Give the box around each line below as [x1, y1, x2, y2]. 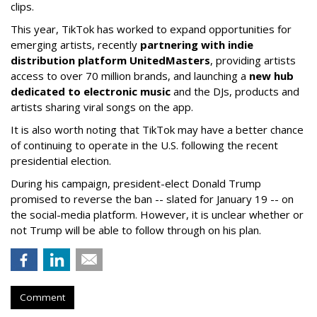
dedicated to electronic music [11, 84, 171, 99]
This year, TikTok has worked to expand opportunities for [11, 22, 292, 37]
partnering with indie [140, 38, 253, 52]
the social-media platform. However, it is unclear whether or [11, 207, 304, 222]
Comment [20, 291, 65, 304]
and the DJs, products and [171, 84, 299, 99]
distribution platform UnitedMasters [11, 53, 210, 68]
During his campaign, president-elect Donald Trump [11, 176, 261, 191]
